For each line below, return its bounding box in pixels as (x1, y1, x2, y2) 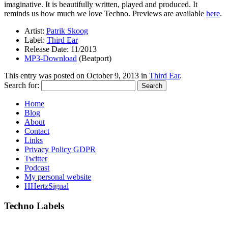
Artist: (24, 26, 46, 36)
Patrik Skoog (46, 26, 88, 36)
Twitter (24, 154, 47, 163)
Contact (24, 127, 49, 136)
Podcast (24, 163, 49, 173)
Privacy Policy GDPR (24, 145, 96, 154)
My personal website (24, 173, 91, 182)
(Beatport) (77, 54, 111, 63)
